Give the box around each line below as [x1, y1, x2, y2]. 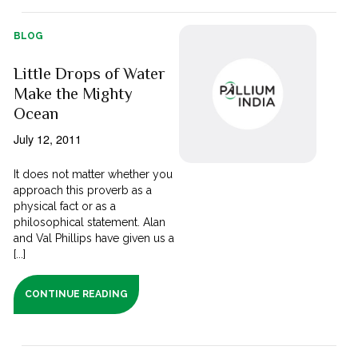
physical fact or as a [14, 200, 117, 213]
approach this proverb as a [14, 184, 153, 197]
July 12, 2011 [14, 130, 82, 148]
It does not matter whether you [14, 168, 173, 181]
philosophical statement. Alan [14, 216, 166, 229]
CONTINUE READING [25, 288, 129, 300]
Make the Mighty [14, 84, 133, 104]
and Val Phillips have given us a [14, 232, 175, 245]
